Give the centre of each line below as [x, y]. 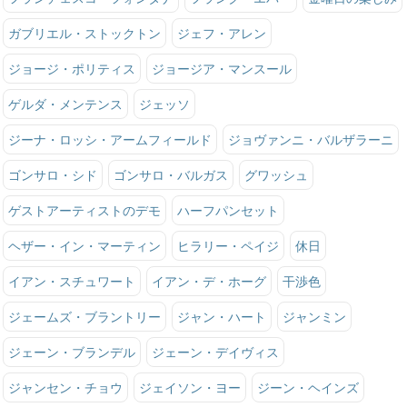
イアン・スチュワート [71, 282]
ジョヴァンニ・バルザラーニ [310, 140]
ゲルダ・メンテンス [65, 104]
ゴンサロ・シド [52, 175]
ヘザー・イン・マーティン [84, 246]
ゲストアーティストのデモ [84, 211]
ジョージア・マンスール [221, 69]
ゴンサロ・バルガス [170, 175]
